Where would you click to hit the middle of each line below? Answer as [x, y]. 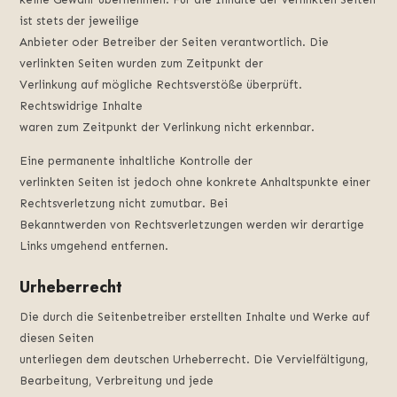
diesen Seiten [57, 339]
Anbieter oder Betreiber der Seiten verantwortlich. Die [175, 42]
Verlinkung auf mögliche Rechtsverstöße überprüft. [161, 84]
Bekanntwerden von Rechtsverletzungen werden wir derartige [192, 225]
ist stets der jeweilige [80, 20]
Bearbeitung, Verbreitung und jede [117, 381]
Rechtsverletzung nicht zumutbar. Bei [124, 204]
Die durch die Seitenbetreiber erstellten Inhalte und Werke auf [195, 317]
